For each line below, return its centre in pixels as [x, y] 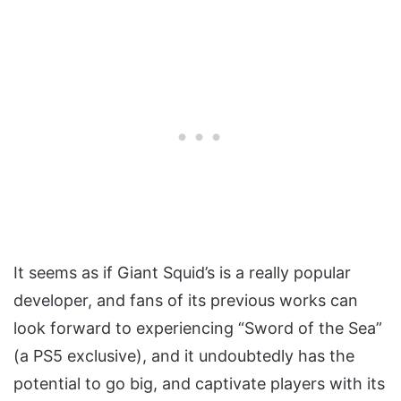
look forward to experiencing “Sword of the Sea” [198, 328]
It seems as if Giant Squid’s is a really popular [182, 272]
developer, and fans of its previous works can [186, 300]
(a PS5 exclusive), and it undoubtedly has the [184, 355]
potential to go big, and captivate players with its [199, 383]
